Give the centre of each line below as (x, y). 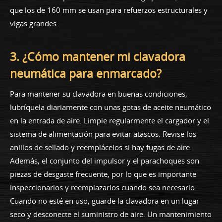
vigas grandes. (34, 23)
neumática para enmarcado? (86, 73)
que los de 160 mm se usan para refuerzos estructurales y (109, 10)
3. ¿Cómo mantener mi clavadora (98, 56)
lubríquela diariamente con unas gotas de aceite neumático (111, 107)
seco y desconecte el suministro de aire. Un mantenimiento (111, 214)
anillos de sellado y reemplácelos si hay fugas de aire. (101, 147)
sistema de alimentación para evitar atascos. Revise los (103, 134)
